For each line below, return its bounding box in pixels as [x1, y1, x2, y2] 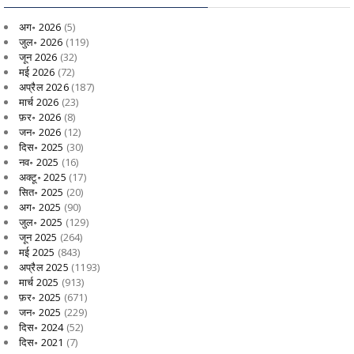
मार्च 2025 [19, 274, 59, 289]
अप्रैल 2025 [19, 259, 69, 274]
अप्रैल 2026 [19, 79, 69, 94]
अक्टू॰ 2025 [19, 169, 66, 184]
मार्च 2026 [19, 94, 59, 109]
